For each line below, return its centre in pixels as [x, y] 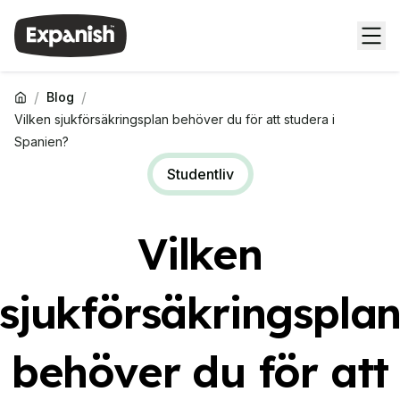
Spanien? [42, 142]
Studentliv [200, 174]
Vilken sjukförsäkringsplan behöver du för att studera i [175, 119]
